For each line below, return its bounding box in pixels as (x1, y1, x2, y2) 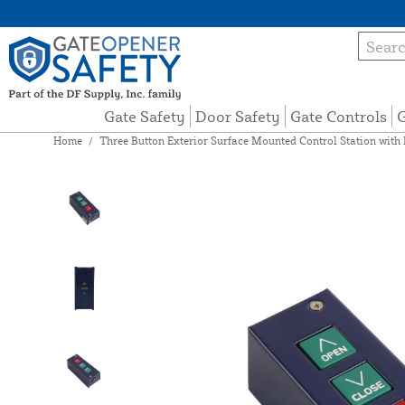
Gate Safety (104, 107, 186, 127)
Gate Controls (290, 107, 388, 127)
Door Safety (195, 107, 281, 127)
